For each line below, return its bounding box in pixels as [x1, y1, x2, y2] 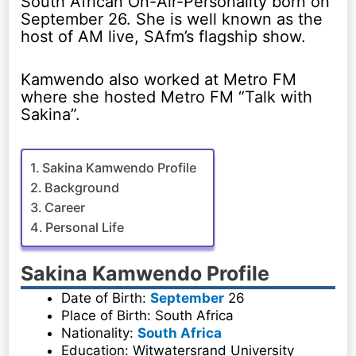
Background [44, 180, 120, 196]
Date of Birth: [61, 290, 151, 307]
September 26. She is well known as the [21, 10, 323, 29]
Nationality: [61, 325, 138, 342]
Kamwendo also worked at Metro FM [21, 70, 297, 90]
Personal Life [45, 219, 125, 236]
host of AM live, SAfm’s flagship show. [21, 27, 307, 47]
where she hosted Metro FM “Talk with [21, 87, 313, 107]
